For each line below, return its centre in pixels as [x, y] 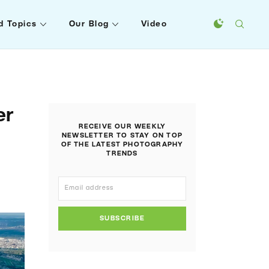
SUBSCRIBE [122, 219]
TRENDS [122, 154]
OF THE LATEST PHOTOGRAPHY [122, 145]
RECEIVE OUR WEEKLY [122, 127]
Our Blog [89, 24]
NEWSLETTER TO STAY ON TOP [122, 136]
